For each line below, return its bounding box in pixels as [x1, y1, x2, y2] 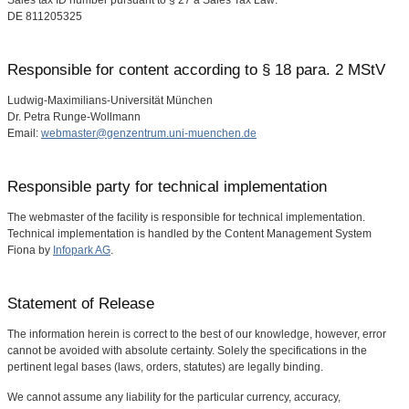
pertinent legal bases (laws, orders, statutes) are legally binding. [7, 361, 323, 373]
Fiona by [7, 244, 53, 257]
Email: [7, 127, 41, 140]
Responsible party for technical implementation [7, 178, 327, 195]
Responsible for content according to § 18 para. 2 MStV [7, 61, 385, 79]
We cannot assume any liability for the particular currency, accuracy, [7, 391, 341, 404]
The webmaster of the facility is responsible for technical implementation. [7, 211, 365, 224]
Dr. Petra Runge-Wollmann [7, 110, 141, 123]
